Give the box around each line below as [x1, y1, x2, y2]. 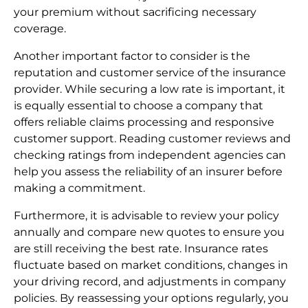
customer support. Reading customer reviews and [14, 132, 291, 146]
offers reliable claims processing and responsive [14, 115, 274, 129]
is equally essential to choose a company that [14, 99, 263, 113]
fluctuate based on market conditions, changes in [14, 258, 288, 272]
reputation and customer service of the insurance [14, 66, 286, 80]
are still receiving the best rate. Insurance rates [14, 242, 268, 256]
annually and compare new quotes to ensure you [14, 225, 285, 239]
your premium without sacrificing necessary [14, 5, 256, 19]
